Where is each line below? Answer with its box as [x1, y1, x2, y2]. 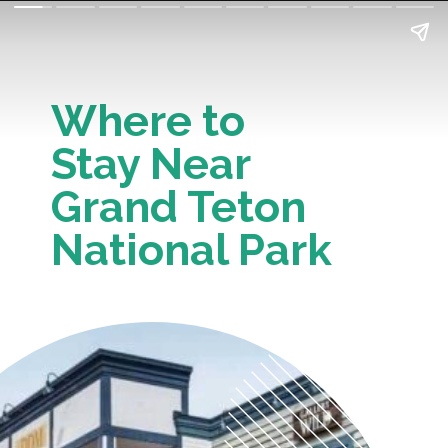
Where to [51, 95, 256, 147]
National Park [51, 224, 333, 276]
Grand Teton [51, 181, 307, 233]
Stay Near [51, 138, 262, 190]
